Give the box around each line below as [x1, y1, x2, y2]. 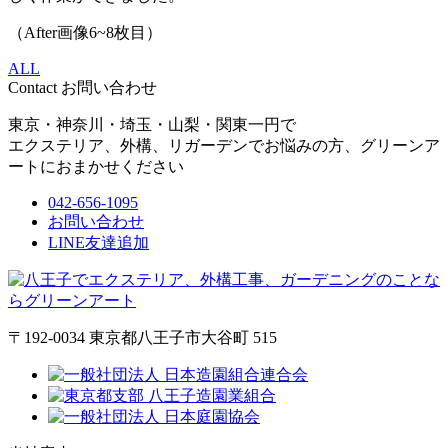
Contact [8, 79, 57, 97]
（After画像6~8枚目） [8, 24, 162, 42]
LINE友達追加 [48, 234, 149, 252]
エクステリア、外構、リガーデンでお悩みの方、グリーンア [8, 137, 440, 155]
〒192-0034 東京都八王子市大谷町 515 [8, 329, 277, 347]
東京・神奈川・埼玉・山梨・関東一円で [8, 116, 296, 134]
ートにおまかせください [8, 158, 184, 176]
